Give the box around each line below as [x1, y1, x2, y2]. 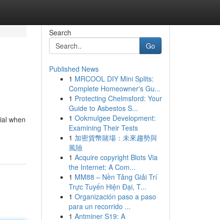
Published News [49, 64, 99, 74]
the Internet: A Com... [68, 162, 136, 172]
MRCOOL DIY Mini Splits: [74, 74, 154, 83]
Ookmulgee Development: [74, 113, 156, 123]
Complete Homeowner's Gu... [68, 83, 161, 93]
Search [49, 27, 71, 37]
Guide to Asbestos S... [68, 103, 138, 113]
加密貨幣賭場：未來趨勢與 [74, 133, 157, 142]
